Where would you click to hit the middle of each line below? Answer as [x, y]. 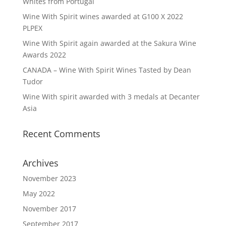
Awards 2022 [44, 54]
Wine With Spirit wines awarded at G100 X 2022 [103, 16]
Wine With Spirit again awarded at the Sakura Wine [109, 43]
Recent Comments [61, 133]
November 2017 [49, 208]
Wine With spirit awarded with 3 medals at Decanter [111, 96]
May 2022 [39, 193]
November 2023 [49, 178]
